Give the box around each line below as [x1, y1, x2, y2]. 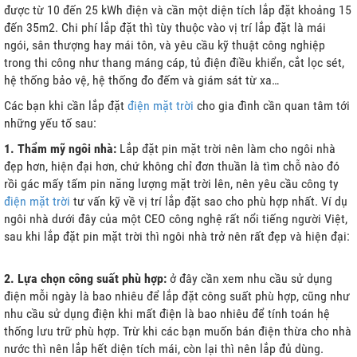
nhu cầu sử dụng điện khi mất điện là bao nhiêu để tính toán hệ [4, 306, 330, 321]
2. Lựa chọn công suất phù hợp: [4, 271, 170, 286]
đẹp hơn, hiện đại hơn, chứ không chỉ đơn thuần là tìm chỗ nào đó [4, 159, 339, 174]
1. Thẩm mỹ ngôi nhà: [4, 141, 120, 156]
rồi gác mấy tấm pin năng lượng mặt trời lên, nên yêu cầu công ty [4, 176, 339, 191]
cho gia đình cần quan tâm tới [194, 98, 350, 113]
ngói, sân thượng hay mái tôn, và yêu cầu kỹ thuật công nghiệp [4, 37, 325, 53]
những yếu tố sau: [4, 116, 96, 131]
